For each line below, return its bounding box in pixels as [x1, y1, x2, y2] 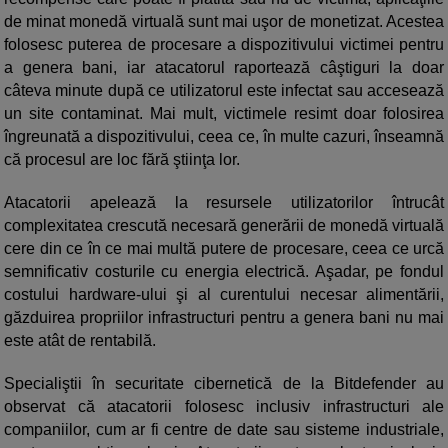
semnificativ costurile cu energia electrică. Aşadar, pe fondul [4, 263, 444, 281]
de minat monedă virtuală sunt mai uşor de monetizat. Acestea [4, 13, 444, 31]
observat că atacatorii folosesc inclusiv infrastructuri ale [4, 398, 444, 416]
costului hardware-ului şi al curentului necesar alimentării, [4, 286, 444, 304]
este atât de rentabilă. [4, 332, 156, 350]
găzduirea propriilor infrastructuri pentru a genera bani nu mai [4, 309, 444, 327]
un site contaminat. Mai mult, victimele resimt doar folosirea [4, 105, 444, 123]
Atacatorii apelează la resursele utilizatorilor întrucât [4, 194, 444, 212]
